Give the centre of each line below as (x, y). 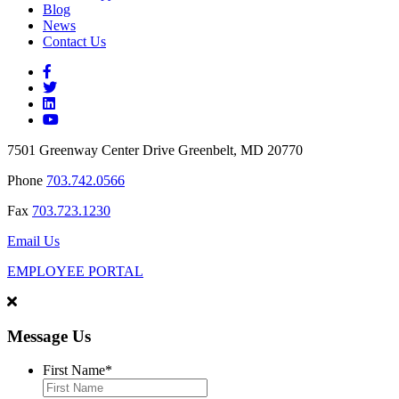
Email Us (33, 240)
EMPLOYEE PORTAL (75, 271)
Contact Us (74, 41)
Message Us (49, 336)
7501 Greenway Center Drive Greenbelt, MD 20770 (155, 150)
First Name (74, 370)
